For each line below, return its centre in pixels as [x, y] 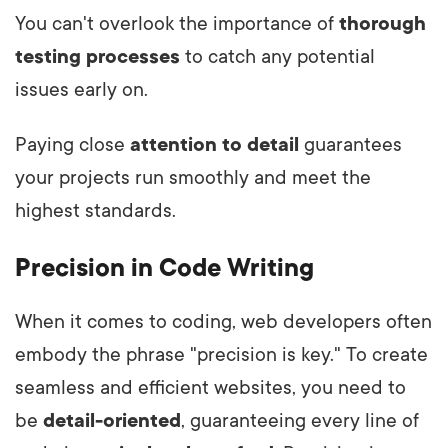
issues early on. [81, 89]
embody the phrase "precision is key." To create [221, 354]
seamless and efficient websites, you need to [210, 387]
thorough [382, 23]
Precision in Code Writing [164, 267]
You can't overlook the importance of [177, 23]
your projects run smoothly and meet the [193, 177]
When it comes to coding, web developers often [223, 321]
